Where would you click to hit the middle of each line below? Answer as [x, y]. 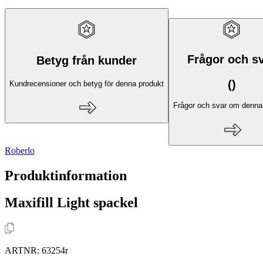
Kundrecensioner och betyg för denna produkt [87, 83]
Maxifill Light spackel [71, 203]
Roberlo [20, 150]
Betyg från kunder [87, 60]
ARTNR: [23, 251]
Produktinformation [66, 175]
